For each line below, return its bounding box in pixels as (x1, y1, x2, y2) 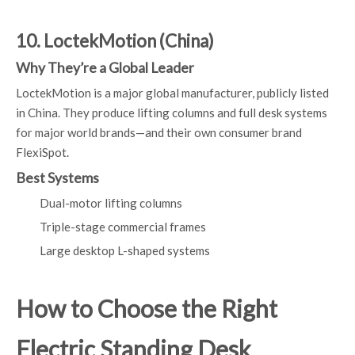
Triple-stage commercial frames (40, 219, 206, 234)
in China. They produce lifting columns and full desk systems (16, 105, 327, 120)
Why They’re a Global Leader (16, 59, 194, 76)
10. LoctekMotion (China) (16, 30, 214, 52)
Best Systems (16, 170, 99, 186)
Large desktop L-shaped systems (40, 243, 210, 258)
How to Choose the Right (16, 294, 277, 323)
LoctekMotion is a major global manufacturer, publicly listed (16, 86, 329, 100)
